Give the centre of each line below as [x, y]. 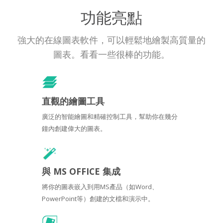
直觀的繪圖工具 [73, 101]
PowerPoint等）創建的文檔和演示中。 [98, 198]
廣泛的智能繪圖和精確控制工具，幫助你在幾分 [110, 116]
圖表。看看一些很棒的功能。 [111, 54]
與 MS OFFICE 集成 [81, 171]
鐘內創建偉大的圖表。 [74, 128]
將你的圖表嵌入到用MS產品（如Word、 [100, 186]
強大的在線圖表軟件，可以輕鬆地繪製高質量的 [111, 40]
